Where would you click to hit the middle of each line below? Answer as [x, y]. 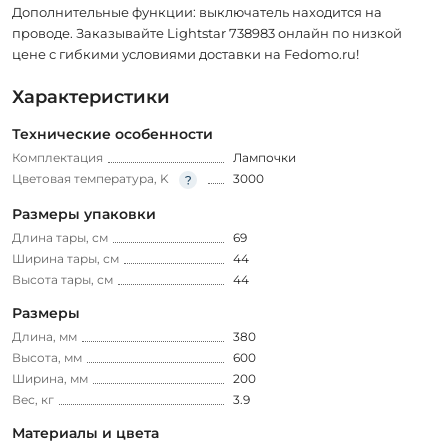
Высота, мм [47, 357]
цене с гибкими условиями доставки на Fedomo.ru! [185, 53]
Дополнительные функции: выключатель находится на [197, 11]
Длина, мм [44, 336]
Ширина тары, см [65, 258]
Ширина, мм [50, 378]
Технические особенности [112, 133]
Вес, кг [33, 399]
